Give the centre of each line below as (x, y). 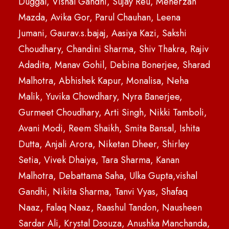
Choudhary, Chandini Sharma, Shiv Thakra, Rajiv (113, 49)
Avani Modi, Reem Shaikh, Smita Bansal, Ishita (109, 128)
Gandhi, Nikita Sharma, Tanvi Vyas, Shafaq (103, 192)
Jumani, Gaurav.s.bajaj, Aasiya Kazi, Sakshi (102, 33)
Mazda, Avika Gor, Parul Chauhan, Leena (99, 17)
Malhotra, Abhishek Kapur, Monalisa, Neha (104, 81)
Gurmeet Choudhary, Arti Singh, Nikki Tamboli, (113, 112)
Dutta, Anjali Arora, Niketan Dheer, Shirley (104, 144)
